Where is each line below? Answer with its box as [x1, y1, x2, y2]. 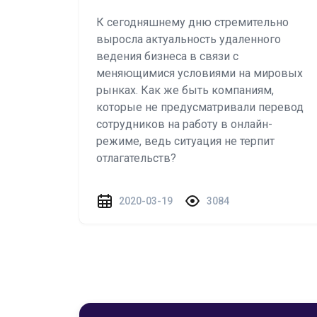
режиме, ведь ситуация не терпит [96, 134, 275, 148]
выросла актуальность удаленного [96, 33, 281, 46]
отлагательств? [96, 151, 179, 165]
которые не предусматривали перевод [96, 100, 304, 114]
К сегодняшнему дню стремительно [96, 16, 289, 29]
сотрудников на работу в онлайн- [96, 117, 272, 131]
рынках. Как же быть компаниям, [96, 83, 274, 97]
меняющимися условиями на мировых [96, 67, 303, 80]
